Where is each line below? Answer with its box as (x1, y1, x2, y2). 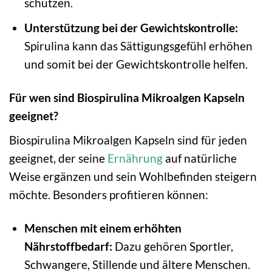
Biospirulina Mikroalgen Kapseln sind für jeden (9, 132, 247, 147)
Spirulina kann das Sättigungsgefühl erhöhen (24, 39, 253, 53)
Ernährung (107, 151, 163, 165)
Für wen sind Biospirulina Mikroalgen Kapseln (9, 90, 245, 105)
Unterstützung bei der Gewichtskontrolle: (24, 21, 238, 35)
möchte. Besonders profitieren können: (9, 187, 208, 202)
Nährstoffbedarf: (24, 239, 112, 253)
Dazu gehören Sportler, (112, 239, 233, 253)
